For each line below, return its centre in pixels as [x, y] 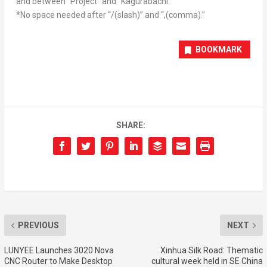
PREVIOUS [38, 226]
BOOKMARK [219, 50]
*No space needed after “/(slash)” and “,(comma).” [110, 15]
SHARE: [131, 125]
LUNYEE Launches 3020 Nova [59, 251]
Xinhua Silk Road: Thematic [212, 251]
